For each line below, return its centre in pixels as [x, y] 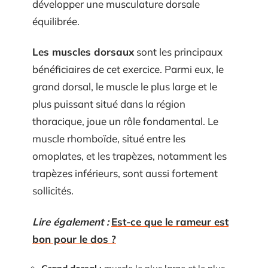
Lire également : [71, 221]
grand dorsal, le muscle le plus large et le [125, 86]
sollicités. [53, 191]
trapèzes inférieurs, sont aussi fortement [125, 173]
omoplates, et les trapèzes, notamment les [130, 156]
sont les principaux [178, 52]
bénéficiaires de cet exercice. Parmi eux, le [128, 69]
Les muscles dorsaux [83, 52]
